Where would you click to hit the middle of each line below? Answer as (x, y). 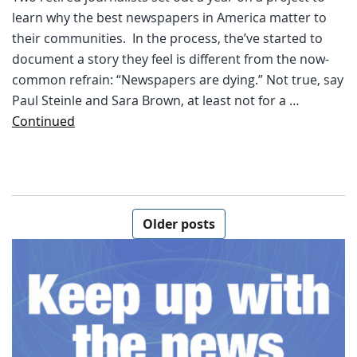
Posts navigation (97, 206)
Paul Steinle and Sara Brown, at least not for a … (156, 100)
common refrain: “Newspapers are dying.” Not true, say (178, 79)
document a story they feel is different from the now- (171, 59)
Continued (43, 121)
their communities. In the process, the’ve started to (167, 38)
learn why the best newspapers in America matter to (169, 17)
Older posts (178, 224)
